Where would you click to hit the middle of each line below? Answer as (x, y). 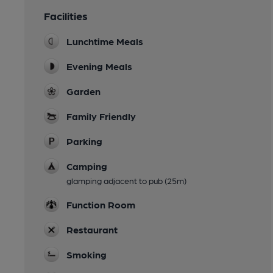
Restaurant (92, 229)
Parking (84, 141)
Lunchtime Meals (105, 41)
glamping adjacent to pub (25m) (126, 180)
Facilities (66, 15)
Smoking (87, 254)
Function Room (101, 204)
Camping (87, 166)
